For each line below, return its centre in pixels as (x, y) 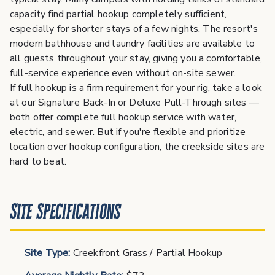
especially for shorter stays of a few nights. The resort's (134, 29)
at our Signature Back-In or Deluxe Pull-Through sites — (134, 103)
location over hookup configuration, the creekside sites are (137, 147)
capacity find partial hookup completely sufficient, (118, 14)
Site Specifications (65, 211)
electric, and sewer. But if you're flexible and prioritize (128, 132)
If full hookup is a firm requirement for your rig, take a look (136, 88)
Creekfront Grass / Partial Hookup (146, 253)
